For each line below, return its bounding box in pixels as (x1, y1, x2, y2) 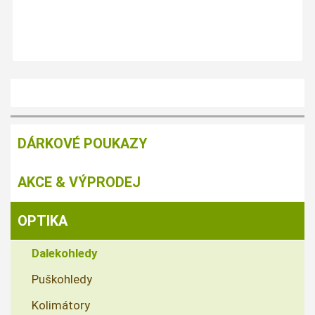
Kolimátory (32, 297, 90, 312)
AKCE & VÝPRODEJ (18, 173, 141, 191)
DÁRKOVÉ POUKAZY (18, 134, 148, 152)
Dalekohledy (32, 245, 97, 260)
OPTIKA (18, 212, 67, 229)
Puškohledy (32, 271, 92, 286)
